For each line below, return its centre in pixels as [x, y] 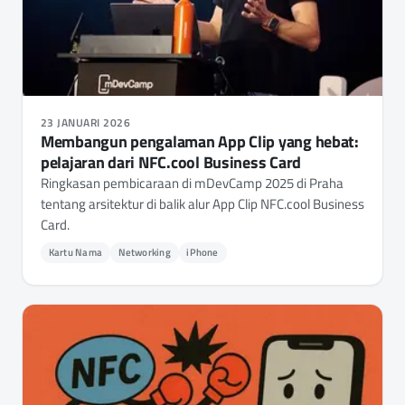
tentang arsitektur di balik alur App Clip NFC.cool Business [202, 203]
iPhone [202, 252]
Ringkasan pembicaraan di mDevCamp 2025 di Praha [192, 183]
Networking [144, 252]
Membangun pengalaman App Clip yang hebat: [200, 141]
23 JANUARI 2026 [86, 122]
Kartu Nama [75, 252]
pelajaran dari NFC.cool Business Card [171, 162]
